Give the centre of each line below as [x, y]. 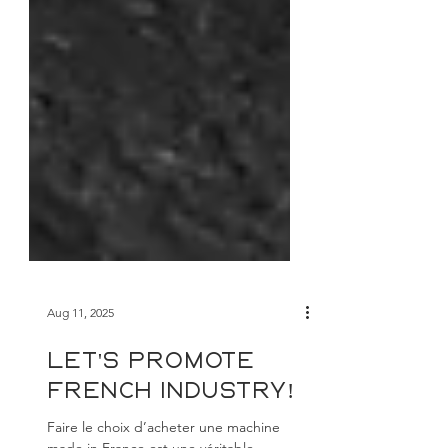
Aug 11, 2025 [80, 352]
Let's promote [150, 401]
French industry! [170, 431]
